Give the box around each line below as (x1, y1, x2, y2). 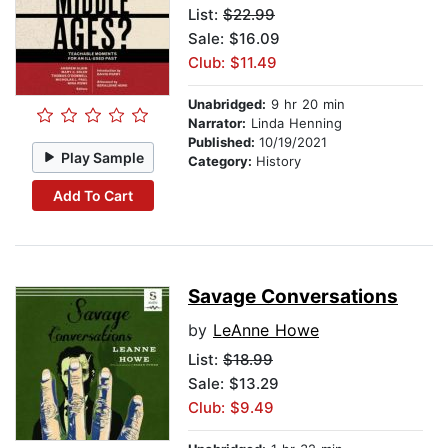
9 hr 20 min (266, 96, 345, 113)
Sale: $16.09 (188, 29, 280, 49)
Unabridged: (188, 96, 266, 113)
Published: (188, 134, 259, 151)
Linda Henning (246, 115, 342, 132)
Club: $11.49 (188, 53, 277, 73)
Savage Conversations (188, 285, 398, 309)
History (256, 153, 301, 170)
